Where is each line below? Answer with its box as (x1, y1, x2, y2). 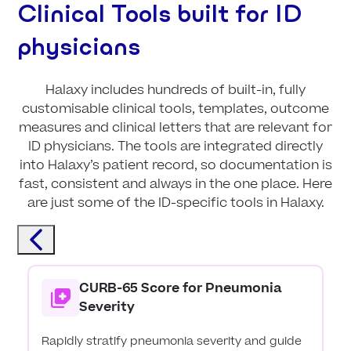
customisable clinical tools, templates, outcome (22, 100, 329, 119)
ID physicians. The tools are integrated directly (28, 137, 323, 157)
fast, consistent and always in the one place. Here (19, 175, 332, 194)
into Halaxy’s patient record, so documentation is (19, 156, 332, 175)
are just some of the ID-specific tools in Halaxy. (27, 194, 324, 213)
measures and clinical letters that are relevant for (19, 118, 332, 138)
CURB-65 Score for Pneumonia (79, 279, 283, 299)
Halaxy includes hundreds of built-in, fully (45, 81, 306, 100)
